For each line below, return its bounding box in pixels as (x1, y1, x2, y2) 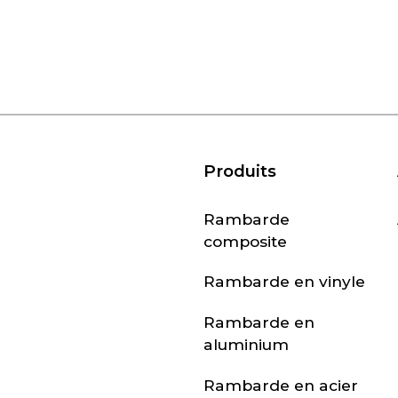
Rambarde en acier (203, 375, 359, 394)
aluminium (203, 335, 290, 354)
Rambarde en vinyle (203, 272, 366, 291)
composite (203, 231, 288, 251)
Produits (203, 160, 277, 181)
